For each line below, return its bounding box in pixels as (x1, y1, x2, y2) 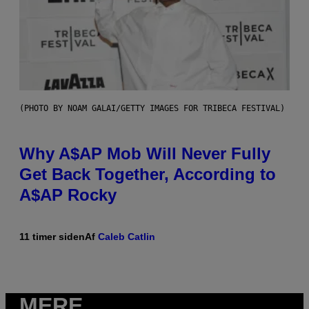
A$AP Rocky (19, 185, 117, 204)
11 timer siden (19, 230, 85, 242)
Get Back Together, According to (19, 164, 276, 183)
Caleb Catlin (98, 230, 155, 242)
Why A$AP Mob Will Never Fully (19, 143, 270, 163)
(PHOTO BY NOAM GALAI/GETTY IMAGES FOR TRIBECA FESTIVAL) (19, 103, 285, 113)
